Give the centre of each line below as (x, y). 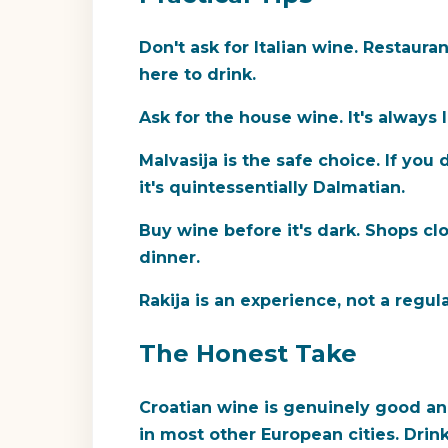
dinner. (169, 258)
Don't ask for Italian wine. (248, 48)
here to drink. (197, 75)
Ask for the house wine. (241, 118)
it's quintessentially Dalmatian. (272, 188)
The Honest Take (248, 354)
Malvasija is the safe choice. (259, 161)
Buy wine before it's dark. (249, 231)
